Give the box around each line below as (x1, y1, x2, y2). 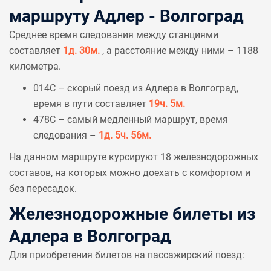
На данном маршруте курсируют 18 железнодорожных (9, 151, 258, 163)
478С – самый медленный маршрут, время (33, 114, 228, 125)
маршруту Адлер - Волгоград (9, 6, 244, 26)
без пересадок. (9, 183, 77, 194)
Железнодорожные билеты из (9, 204, 255, 224)
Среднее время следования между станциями (9, 29, 218, 41)
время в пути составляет (33, 98, 149, 109)
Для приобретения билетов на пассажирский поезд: (9, 249, 244, 261)
